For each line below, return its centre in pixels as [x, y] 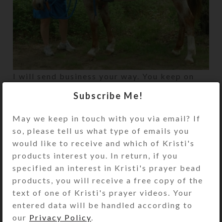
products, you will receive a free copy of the [108, 180]
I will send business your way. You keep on [104, 76]
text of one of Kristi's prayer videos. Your [103, 192]
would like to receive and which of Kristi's [104, 143]
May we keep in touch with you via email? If [107, 118]
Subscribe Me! [108, 95]
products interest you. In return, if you [95, 155]
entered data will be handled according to [103, 205]
